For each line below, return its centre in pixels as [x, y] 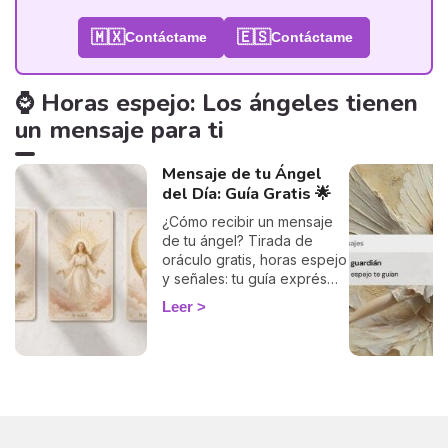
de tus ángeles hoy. [226, 316]
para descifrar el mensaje [245, 297]
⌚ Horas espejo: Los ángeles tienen [216, 102]
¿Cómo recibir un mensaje [247, 221]
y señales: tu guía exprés [244, 278]
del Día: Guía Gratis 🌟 [246, 193]
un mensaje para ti [119, 129]
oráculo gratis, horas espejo [254, 259]
